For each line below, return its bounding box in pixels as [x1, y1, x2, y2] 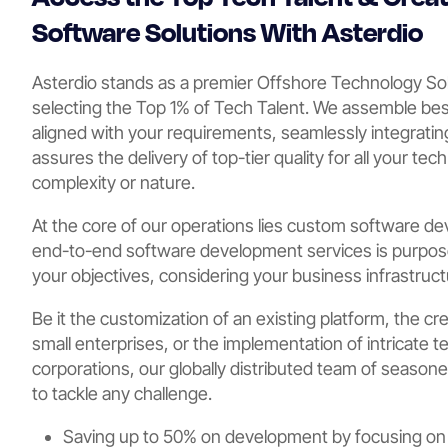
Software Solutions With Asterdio [32, 14, 423, 48]
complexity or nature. [32, 171, 195, 193]
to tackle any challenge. [32, 382, 212, 404]
